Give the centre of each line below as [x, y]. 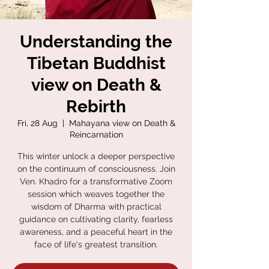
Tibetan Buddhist [96, 63]
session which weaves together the [96, 194]
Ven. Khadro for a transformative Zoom [96, 181]
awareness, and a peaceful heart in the [96, 232]
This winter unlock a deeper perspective [96, 156]
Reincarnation [96, 134]
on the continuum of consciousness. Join [96, 169]
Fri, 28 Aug [37, 123]
